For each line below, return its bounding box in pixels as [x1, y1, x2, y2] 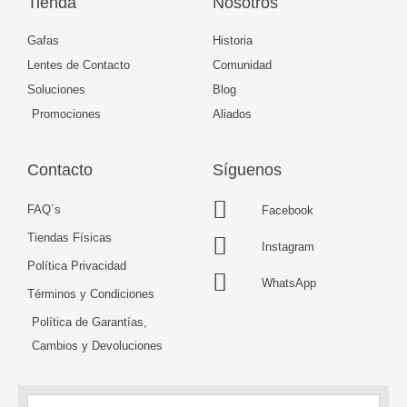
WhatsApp [261, 275, 316, 290]
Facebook [261, 203, 313, 217]
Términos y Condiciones [27, 287, 154, 302]
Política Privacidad [27, 259, 126, 273]
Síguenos [213, 161, 282, 180]
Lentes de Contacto [27, 58, 130, 73]
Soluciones [27, 83, 85, 97]
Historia [213, 34, 253, 48]
